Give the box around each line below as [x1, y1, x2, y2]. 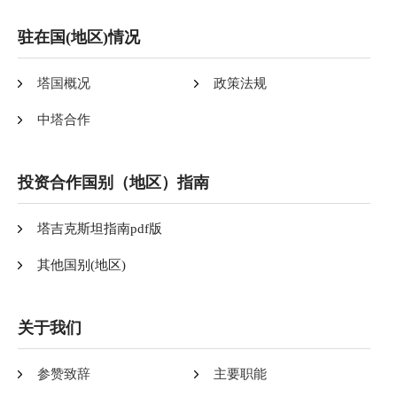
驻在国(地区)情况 [18, 27, 140, 46]
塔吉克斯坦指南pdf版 [37, 221, 162, 236]
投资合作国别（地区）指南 [18, 173, 209, 191]
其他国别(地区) [37, 257, 126, 272]
